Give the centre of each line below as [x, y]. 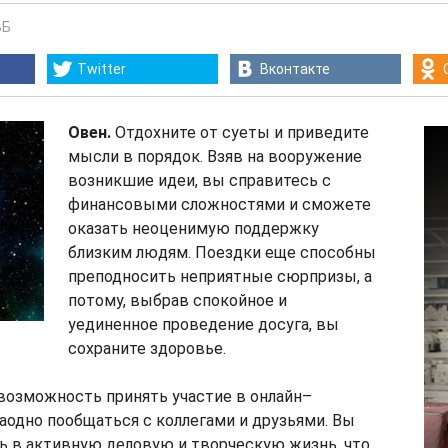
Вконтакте [295, 69]
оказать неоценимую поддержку [193, 228]
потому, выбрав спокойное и [177, 300]
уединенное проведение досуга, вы [203, 324]
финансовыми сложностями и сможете [219, 204]
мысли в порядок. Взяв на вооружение [215, 156]
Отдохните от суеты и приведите [240, 132]
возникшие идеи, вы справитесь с [199, 180]
